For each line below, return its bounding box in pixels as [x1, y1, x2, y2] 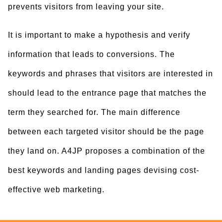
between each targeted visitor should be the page [8, 127, 204, 136]
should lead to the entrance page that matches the [8, 89, 207, 97]
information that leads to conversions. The [8, 50, 175, 58]
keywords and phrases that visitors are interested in [8, 69, 213, 78]
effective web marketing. [8, 185, 105, 194]
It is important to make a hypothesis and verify [8, 31, 190, 39]
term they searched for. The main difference [8, 108, 180, 116]
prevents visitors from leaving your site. [8, 2, 164, 11]
